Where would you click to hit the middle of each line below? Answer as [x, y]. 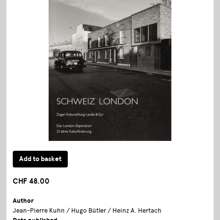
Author [23, 201]
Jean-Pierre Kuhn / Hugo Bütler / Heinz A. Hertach [87, 211]
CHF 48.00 [31, 181]
